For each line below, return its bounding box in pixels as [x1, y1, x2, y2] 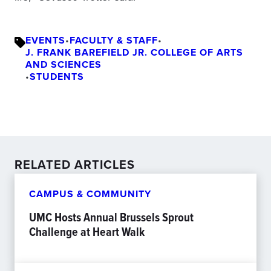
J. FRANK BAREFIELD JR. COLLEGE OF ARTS [25, 45, 243, 59]
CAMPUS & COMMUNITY [29, 186, 151, 201]
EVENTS [25, 33, 65, 47]
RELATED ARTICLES [15, 155, 135, 174]
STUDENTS [30, 69, 84, 83]
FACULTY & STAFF [70, 33, 158, 47]
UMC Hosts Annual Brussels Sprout [29, 207, 194, 226]
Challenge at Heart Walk [29, 222, 145, 241]
